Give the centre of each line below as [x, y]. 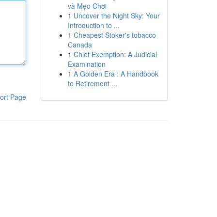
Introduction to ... [93, 25]
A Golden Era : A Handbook [116, 74]
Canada [80, 45]
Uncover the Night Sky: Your [116, 15]
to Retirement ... [92, 83]
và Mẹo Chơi [87, 6]
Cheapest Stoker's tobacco [115, 35]
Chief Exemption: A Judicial [115, 54]
